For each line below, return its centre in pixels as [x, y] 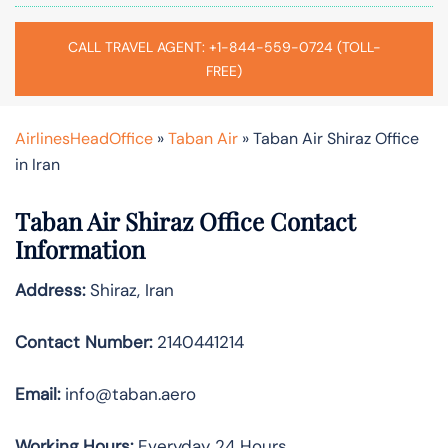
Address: [50, 289]
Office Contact [277, 220]
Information [80, 248]
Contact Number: [83, 341]
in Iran [37, 164]
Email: [37, 393]
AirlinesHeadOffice [84, 138]
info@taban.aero [128, 393]
